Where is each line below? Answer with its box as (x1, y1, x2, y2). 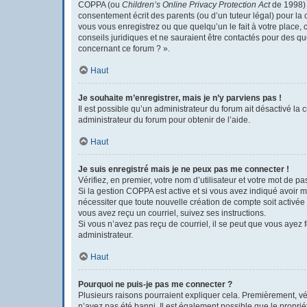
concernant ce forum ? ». (78, 44, 170, 53)
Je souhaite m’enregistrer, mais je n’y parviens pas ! (78, 93, 282, 103)
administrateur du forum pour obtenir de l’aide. (78, 115, 250, 125)
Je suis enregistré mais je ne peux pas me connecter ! (78, 164, 289, 174)
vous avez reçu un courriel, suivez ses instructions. (78, 208, 266, 218)
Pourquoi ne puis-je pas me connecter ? (78, 280, 232, 289)
